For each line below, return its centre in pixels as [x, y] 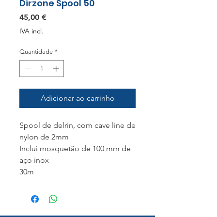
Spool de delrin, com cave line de [77, 125]
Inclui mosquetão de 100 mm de [75, 149]
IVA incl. [31, 31]
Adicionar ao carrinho [77, 98]
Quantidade [36, 51]
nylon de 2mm [44, 137]
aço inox [34, 160]
